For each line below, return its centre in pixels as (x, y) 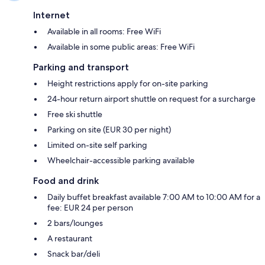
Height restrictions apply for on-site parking (128, 83)
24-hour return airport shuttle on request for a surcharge (151, 98)
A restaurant (70, 238)
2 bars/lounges (75, 223)
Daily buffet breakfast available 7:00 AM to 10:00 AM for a (154, 197)
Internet (51, 15)
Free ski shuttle (75, 114)
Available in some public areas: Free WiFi (121, 46)
